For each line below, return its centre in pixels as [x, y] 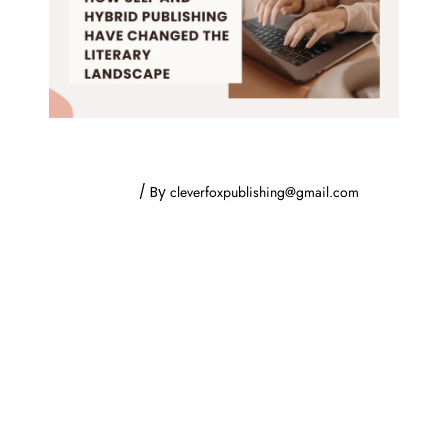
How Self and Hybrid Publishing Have [209, 144]
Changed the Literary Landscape [186, 164]
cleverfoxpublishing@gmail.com [264, 192]
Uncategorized [91, 192]
